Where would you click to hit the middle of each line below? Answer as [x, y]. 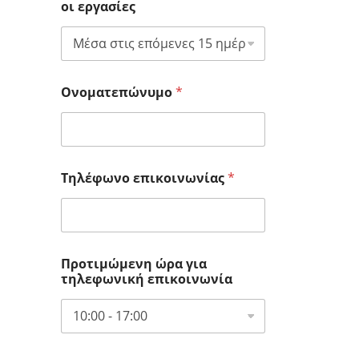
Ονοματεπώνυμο [118, 92]
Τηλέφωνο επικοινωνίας [144, 177]
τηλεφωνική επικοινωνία [147, 278]
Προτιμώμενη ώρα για [134, 263]
